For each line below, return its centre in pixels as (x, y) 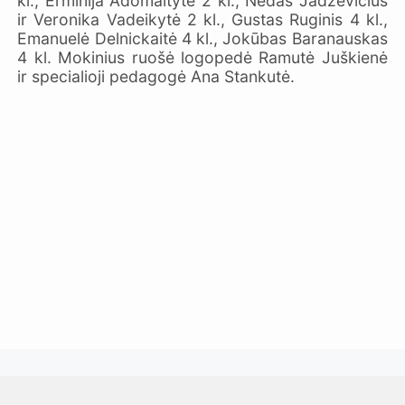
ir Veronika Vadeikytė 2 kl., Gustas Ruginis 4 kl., (202, 19)
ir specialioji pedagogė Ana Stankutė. (156, 76)
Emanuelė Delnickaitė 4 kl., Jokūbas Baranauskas (202, 38)
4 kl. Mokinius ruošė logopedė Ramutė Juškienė (202, 57)
